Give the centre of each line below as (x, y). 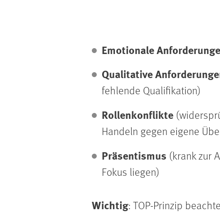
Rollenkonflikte (139, 114)
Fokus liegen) (131, 171)
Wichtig (110, 205)
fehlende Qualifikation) (151, 90)
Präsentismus (135, 155)
